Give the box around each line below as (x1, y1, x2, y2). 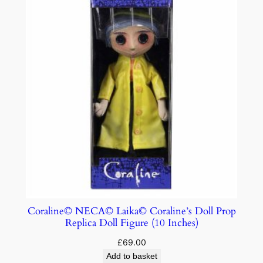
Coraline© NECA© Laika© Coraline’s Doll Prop (27, 204, 236, 218)
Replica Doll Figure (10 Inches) (65, 215, 198, 230)
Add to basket (106, 251, 157, 261)
